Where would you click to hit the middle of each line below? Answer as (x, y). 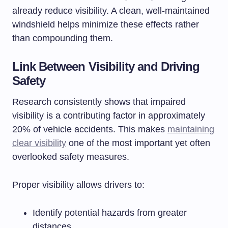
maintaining (191, 129)
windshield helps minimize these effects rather (106, 24)
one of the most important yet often (138, 143)
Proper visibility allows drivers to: (78, 184)
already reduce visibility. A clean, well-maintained (111, 10)
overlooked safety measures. (71, 156)
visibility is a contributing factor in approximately (109, 115)
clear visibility (39, 143)
